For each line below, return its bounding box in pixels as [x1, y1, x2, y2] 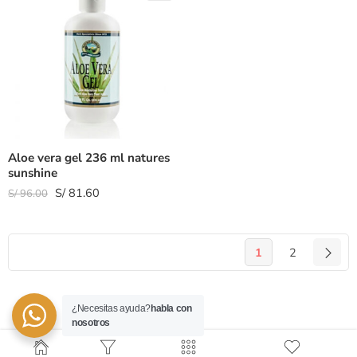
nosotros [72, 317, 111, 328]
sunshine [8, 165, 57, 181]
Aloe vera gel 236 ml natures [8, 150, 170, 166]
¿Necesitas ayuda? [72, 303, 151, 314]
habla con [150, 303, 192, 314]
